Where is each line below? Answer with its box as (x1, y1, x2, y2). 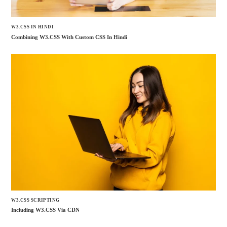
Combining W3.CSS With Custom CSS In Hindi (11, 33, 128, 40)
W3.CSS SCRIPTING (11, 197, 60, 203)
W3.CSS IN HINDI (11, 24, 54, 30)
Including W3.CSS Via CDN (11, 207, 80, 213)
